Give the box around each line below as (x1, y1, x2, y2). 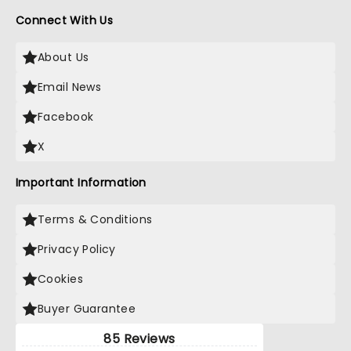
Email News (38, 79, 102, 95)
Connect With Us (16, 13, 114, 28)
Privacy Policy (38, 241, 116, 257)
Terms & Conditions (38, 212, 153, 227)
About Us (38, 49, 89, 65)
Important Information (16, 175, 147, 190)
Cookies (38, 271, 83, 287)
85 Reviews (103, 330, 175, 348)
